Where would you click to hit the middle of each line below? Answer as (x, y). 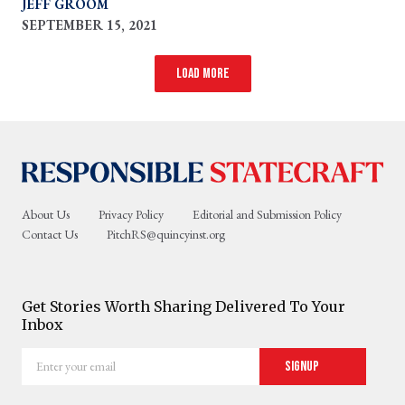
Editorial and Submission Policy (267, 214)
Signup (303, 366)
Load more (202, 73)
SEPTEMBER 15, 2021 (89, 25)
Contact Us (50, 234)
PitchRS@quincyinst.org (166, 234)
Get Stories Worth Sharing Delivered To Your (184, 306)
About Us (46, 214)
